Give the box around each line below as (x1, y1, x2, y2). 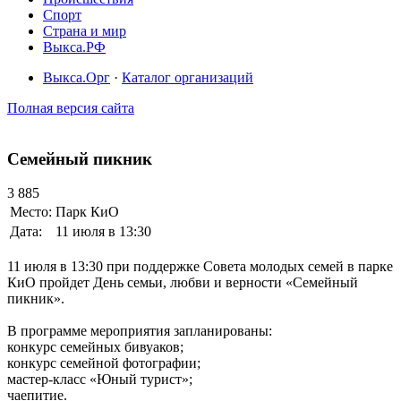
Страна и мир (43, 23, 126, 38)
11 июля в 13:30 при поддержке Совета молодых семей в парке (7, 259, 393, 275)
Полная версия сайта (7, 100, 134, 115)
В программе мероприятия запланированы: (7, 323, 272, 339)
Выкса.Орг (43, 70, 110, 85)
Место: (10, 204, 52, 220)
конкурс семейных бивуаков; (7, 339, 183, 355)
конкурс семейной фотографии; (7, 355, 200, 371)
